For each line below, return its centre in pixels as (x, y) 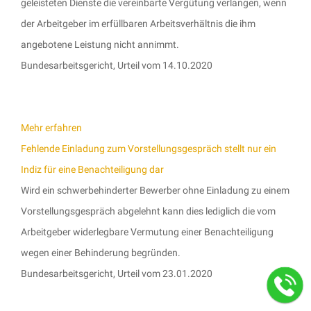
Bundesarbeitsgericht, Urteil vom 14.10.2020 (117, 65)
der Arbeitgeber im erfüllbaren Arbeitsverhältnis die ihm (138, 24)
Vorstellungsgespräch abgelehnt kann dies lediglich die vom (148, 211)
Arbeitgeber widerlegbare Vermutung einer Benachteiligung (147, 232)
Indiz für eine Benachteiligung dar (92, 169)
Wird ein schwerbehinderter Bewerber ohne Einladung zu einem (155, 190)
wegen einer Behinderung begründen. (101, 253)
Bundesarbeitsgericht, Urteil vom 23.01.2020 (117, 274)
